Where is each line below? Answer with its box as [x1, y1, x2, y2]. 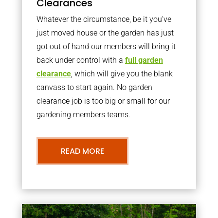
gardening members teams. [36, 110, 130, 119]
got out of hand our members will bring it [36, 42, 176, 51]
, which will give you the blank [71, 69, 173, 78]
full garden [125, 55, 163, 65]
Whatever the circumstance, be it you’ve [36, 15, 171, 24]
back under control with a [36, 55, 125, 65]
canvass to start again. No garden [36, 83, 152, 92]
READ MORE [60, 145, 104, 157]
